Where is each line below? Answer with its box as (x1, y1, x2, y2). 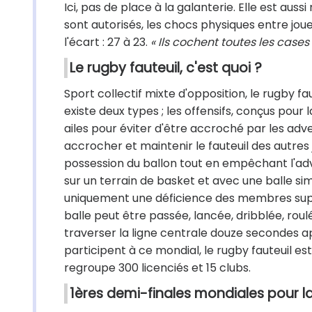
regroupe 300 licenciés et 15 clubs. (64, 260, 251, 276)
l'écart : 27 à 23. (64, 34, 150, 50)
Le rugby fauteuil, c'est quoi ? (70, 58, 262, 77)
